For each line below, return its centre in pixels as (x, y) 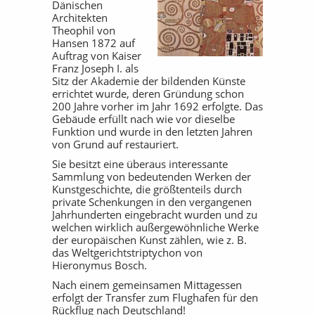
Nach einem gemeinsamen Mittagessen (147, 285)
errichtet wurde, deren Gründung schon (148, 94)
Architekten (80, 18)
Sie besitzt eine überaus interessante (140, 164)
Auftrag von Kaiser (97, 56)
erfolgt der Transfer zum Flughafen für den (155, 297)
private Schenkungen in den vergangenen (152, 202)
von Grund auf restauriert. (115, 144)
